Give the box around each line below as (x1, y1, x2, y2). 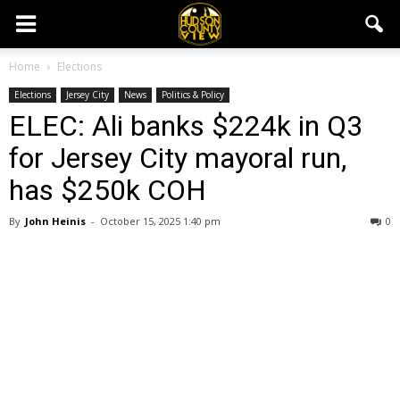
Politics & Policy (162, 88, 224, 101)
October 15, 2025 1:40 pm (100, 214, 221, 228)
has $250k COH (9, 173, 206, 207)
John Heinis (25, 214, 86, 228)
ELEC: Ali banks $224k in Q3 (9, 109, 362, 143)
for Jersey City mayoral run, (9, 141, 346, 175)
